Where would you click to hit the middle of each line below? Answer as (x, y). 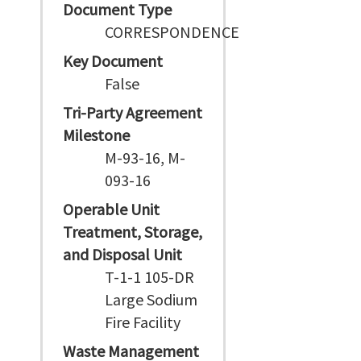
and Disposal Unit (122, 254)
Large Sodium (151, 299)
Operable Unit (111, 209)
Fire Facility (143, 322)
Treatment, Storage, (133, 232)
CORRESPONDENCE (172, 32)
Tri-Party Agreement (133, 112)
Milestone (96, 135)
